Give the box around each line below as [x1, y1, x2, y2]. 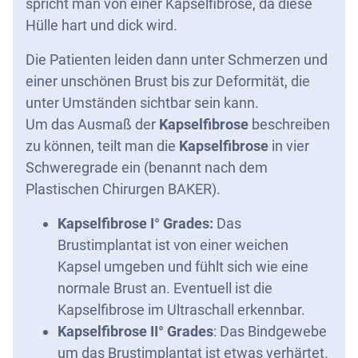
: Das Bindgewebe [213, 323, 327, 340]
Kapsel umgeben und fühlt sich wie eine [58, 258, 308, 275]
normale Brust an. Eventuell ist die [58, 280, 272, 296]
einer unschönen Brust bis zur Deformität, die [26, 73, 310, 89]
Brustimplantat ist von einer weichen [58, 237, 288, 253]
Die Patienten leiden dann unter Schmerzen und [26, 51, 328, 68]
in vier [268, 137, 309, 154]
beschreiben [249, 116, 330, 133]
